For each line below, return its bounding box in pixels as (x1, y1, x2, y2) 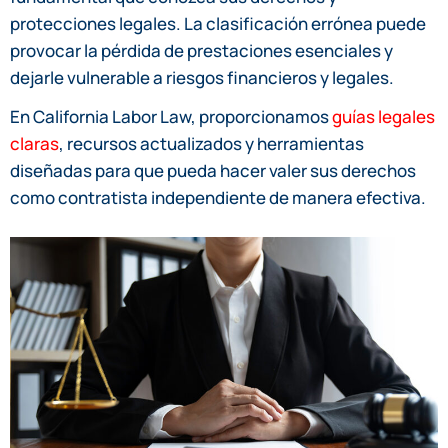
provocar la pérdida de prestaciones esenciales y (10, 39, 393, 63)
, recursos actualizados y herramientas (59, 132, 364, 156)
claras (10, 132, 59, 156)
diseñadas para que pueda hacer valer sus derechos (10, 159, 416, 183)
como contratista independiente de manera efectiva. (10, 186, 426, 210)
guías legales (332, 105, 435, 129)
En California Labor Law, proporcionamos (10, 105, 332, 129)
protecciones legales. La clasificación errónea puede (10, 12, 426, 36)
